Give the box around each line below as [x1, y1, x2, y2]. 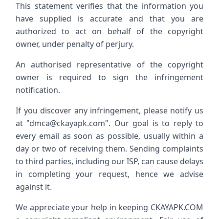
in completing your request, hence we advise [16, 169, 203, 179]
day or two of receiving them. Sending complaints [16, 143, 203, 154]
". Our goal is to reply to [105, 118, 204, 129]
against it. [16, 181, 52, 192]
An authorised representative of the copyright [16, 59, 203, 70]
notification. [16, 85, 60, 95]
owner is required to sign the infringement [16, 72, 203, 83]
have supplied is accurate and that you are [16, 13, 203, 24]
